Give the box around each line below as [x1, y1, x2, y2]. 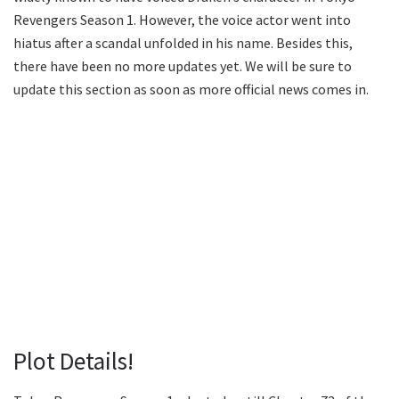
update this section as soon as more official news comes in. [13, 80, 369, 99]
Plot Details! [13, 345, 134, 376]
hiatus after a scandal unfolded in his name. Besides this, [13, 34, 353, 53]
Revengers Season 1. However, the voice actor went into [13, 11, 351, 29]
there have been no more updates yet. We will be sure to [13, 57, 352, 76]
